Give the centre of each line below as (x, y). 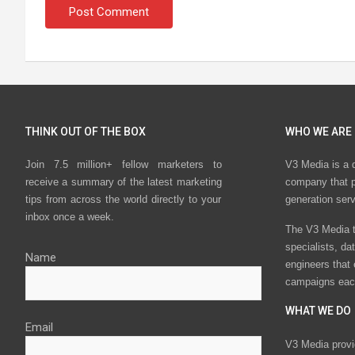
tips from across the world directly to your (124, 200)
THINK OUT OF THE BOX (86, 132)
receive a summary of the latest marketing (124, 182)
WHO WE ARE (318, 132)
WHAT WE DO (318, 311)
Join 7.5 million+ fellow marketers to (124, 165)
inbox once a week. (70, 217)
